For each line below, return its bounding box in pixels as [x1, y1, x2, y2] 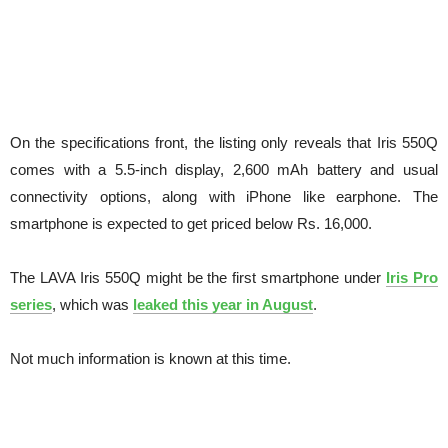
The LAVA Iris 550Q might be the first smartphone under [10, 268, 387, 286]
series [10, 295, 52, 313]
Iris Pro [386, 268, 439, 286]
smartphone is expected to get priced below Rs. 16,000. [10, 214, 372, 232]
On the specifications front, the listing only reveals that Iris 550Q [10, 133, 438, 151]
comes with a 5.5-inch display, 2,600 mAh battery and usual [10, 160, 438, 178]
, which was [52, 295, 133, 313]
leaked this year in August [133, 295, 313, 313]
